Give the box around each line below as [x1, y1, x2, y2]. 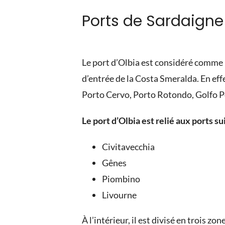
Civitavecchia [102, 141, 155, 152]
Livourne [102, 189, 137, 200]
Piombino [102, 173, 141, 184]
